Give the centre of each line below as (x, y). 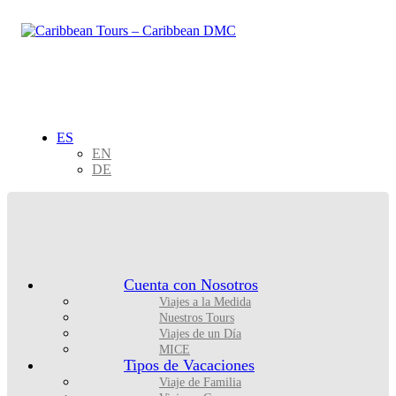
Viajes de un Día (200, 334)
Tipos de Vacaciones (189, 365)
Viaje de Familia (200, 382)
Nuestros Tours (197, 318)
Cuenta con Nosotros (191, 285)
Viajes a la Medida (205, 302)
